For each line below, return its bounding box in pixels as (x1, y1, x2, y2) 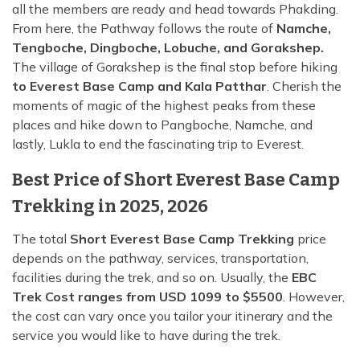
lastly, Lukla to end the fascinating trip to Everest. (12, 136, 304, 153)
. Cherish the (267, 78, 342, 95)
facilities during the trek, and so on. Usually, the (12, 269, 292, 286)
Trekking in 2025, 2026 (12, 195, 208, 218)
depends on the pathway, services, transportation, (12, 250, 309, 267)
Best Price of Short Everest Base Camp (12, 169, 340, 191)
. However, (283, 288, 345, 305)
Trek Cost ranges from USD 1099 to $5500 (12, 288, 283, 305)
